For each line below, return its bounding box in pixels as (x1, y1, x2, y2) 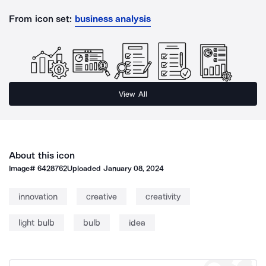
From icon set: (9, 13, 72, 24)
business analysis (74, 13, 151, 24)
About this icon (9, 150, 75, 161)
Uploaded (67, 164, 103, 173)
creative (86, 191, 117, 202)
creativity (145, 191, 180, 202)
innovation (18, 191, 58, 202)
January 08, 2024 (103, 164, 164, 173)
